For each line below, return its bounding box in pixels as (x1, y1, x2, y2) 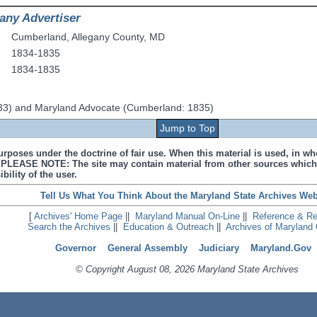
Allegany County (71, 31, 144, 43)
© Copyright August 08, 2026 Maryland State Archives (76, 264, 299, 275)
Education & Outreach (122, 221, 214, 233)
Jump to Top (159, 122, 215, 134)
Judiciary (198, 243, 239, 254)
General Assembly (107, 243, 188, 254)
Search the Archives (27, 221, 110, 233)
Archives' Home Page (34, 211, 123, 222)
